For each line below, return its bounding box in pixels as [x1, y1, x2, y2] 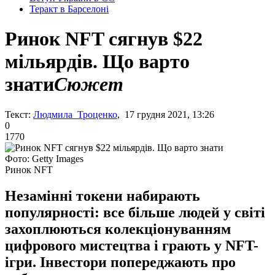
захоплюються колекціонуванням [5, 220, 231, 237]
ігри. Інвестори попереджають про [5, 254, 236, 270]
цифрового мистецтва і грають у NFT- [5, 237, 258, 254]
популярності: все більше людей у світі [5, 204, 265, 220]
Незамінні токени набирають [5, 187, 200, 204]
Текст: [5, 109, 31, 120]
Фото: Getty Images [5, 153, 83, 164]
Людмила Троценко [33, 109, 117, 120]
